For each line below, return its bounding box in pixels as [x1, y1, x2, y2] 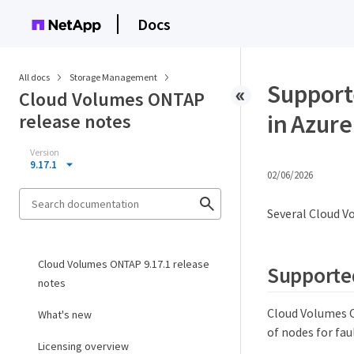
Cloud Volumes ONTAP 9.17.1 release [38, 257, 209, 271]
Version [30, 146, 59, 158]
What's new [38, 307, 92, 322]
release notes [19, 109, 131, 134]
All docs [19, 71, 50, 83]
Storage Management [70, 71, 159, 83]
